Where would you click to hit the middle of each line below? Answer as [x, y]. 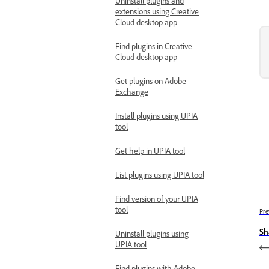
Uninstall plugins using [152, 233]
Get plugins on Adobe [151, 81]
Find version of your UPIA [157, 198]
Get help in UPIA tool [150, 150]
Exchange [132, 92]
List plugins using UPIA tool [160, 174]
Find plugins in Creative [154, 46]
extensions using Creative [157, 11]
